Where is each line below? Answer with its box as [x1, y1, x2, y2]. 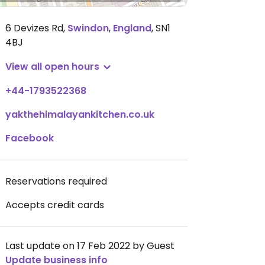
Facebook [5, 131, 54, 145]
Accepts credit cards [5, 198, 104, 212]
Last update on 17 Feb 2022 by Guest [5, 239, 174, 253]
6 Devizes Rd [5, 21, 63, 35]
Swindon [67, 21, 109, 35]
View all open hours [5, 60, 99, 73]
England [113, 21, 151, 35]
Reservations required [5, 174, 107, 188]
